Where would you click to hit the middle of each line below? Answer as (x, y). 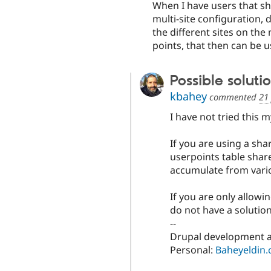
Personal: (192, 250)
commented (233, 96)
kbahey (188, 96)
